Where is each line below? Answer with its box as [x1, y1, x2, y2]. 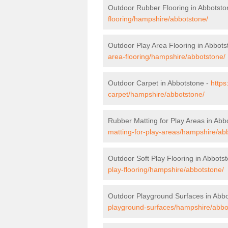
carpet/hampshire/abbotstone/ [108, 90, 205, 98]
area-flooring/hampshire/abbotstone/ [108, 52, 225, 61]
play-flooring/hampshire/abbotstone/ [108, 165, 224, 174]
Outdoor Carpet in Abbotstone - [108, 78, 211, 87]
